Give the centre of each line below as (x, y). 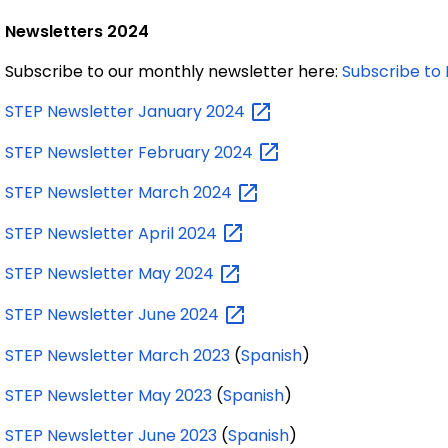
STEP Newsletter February (109, 152)
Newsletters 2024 (77, 31)
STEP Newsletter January (105, 111)
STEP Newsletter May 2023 (108, 395)
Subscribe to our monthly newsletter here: (173, 71)
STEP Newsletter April (91, 233)
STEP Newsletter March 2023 (117, 355)
